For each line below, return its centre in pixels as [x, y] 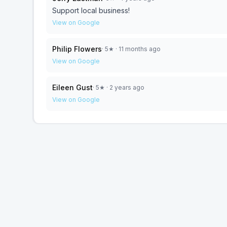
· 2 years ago [125, 87]
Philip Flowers [77, 49]
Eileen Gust [72, 87]
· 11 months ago [137, 49]
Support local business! [91, 10]
